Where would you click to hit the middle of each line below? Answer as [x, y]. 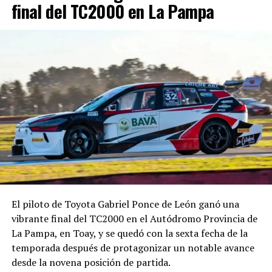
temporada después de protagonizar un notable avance [133, 248]
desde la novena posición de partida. [91, 263]
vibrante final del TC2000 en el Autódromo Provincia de [134, 219]
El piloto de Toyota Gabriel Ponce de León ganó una [125, 204]
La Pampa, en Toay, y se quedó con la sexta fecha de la [129, 233]
